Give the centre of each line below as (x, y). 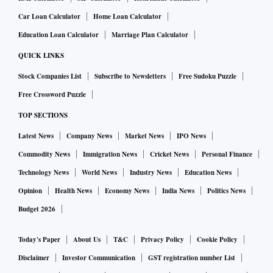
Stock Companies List (50, 76)
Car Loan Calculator (49, 17)
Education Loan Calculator (58, 35)
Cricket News (169, 154)
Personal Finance (227, 154)
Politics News (226, 191)
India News (178, 191)
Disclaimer (34, 258)
